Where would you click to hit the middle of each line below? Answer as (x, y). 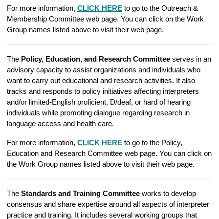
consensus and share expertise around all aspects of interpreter (108, 204)
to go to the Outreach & (160, 8)
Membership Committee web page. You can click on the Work (105, 19)
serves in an (191, 59)
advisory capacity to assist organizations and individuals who (104, 70)
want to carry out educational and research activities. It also (101, 80)
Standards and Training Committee (79, 193)
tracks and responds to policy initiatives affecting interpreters (103, 91)
